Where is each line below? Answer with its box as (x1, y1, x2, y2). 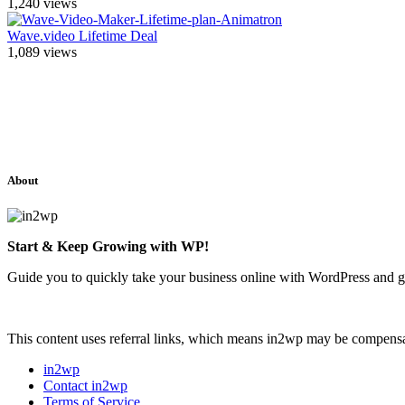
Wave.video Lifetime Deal (7, 28, 157, 44)
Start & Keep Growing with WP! (7, 238, 209, 254)
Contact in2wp (43, 377, 127, 393)
